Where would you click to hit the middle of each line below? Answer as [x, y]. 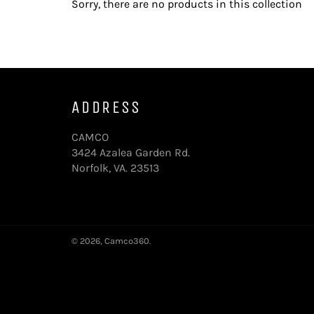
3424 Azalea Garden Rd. [131, 152]
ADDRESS [107, 107]
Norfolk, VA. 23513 [115, 168]
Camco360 [127, 241]
